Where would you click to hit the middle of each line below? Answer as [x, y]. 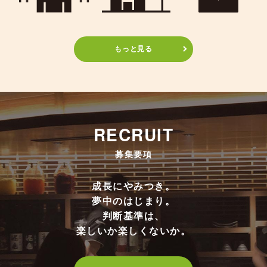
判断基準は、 [133, 216]
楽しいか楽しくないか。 [133, 231]
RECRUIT [133, 134]
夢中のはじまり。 [133, 201]
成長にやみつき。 [133, 186]
